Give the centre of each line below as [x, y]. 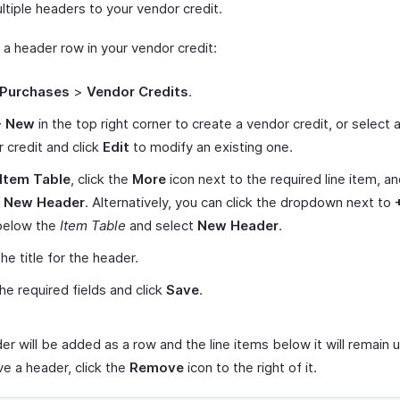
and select [162, 226]
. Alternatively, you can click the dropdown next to [240, 203]
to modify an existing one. [211, 147]
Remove [157, 368]
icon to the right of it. [250, 368]
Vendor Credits [137, 92]
